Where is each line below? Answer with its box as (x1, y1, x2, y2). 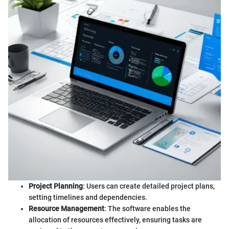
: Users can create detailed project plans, (83, 181, 215, 190)
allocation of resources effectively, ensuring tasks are (29, 215, 202, 224)
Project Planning (29, 181, 83, 190)
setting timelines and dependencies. (29, 193, 147, 201)
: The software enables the (104, 204, 191, 213)
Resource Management (29, 204, 104, 213)
